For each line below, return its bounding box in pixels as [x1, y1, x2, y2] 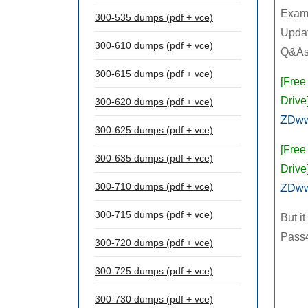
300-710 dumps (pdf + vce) [95, 181, 213, 192]
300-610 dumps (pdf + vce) [95, 40, 213, 51]
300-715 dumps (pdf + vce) [95, 209, 213, 220]
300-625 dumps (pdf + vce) [95, 124, 213, 135]
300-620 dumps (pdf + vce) [95, 96, 213, 107]
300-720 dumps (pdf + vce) [95, 237, 213, 248]
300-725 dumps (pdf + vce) [95, 265, 213, 276]
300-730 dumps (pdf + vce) [95, 294, 213, 305]
